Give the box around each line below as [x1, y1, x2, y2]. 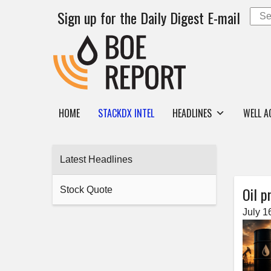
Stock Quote [60, 184, 113, 195]
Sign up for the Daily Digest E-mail [57, 7, 240, 28]
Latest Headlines [60, 154, 132, 165]
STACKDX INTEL [98, 106, 154, 120]
